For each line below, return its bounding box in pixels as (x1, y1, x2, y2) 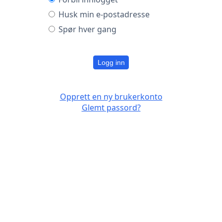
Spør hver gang (58, 23, 117, 35)
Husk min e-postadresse (58, 8, 150, 20)
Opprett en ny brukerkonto (59, 91, 163, 102)
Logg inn (97, 58, 125, 66)
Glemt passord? (81, 102, 141, 113)
